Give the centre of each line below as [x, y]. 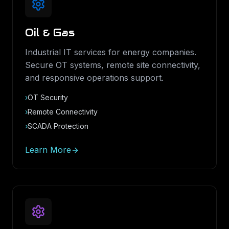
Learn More [48, 150]
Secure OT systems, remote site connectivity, [113, 65]
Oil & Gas [50, 33]
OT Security [48, 97]
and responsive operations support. [94, 78]
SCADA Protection [58, 126]
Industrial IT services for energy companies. [111, 52]
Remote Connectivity [63, 112]
